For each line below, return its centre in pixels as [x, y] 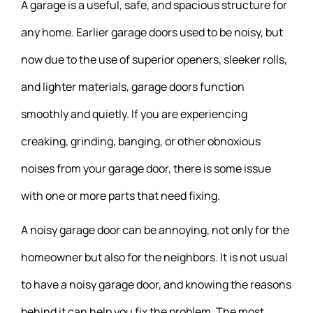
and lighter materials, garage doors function [133, 87]
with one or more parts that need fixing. [121, 196]
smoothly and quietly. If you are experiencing [134, 114]
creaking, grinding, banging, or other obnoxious [141, 141]
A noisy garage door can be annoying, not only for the [155, 230]
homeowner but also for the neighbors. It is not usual [154, 257]
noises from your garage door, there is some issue [146, 169]
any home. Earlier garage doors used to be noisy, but [152, 32]
